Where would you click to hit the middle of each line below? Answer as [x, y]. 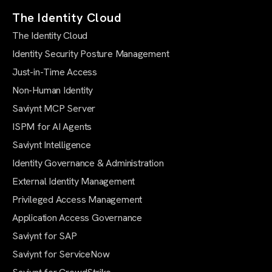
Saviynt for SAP [45, 236]
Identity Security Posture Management [91, 54]
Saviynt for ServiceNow [61, 254]
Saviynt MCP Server [54, 109]
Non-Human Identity [53, 90]
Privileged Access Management [77, 200]
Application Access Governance [77, 218]
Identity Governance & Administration [88, 163]
